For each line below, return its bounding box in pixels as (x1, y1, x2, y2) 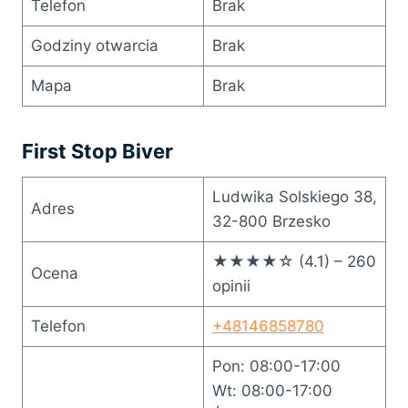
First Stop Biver (22, 138, 173, 163)
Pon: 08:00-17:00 (211, 356, 341, 375)
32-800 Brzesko (211, 211, 331, 230)
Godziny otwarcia (30, 36, 158, 55)
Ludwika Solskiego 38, (211, 187, 377, 206)
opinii (211, 276, 250, 295)
